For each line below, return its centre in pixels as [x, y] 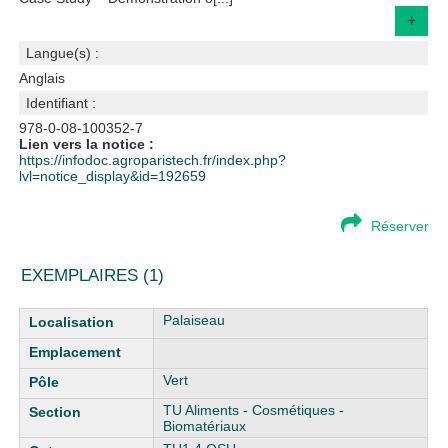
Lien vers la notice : [87, 144]
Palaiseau [194, 320]
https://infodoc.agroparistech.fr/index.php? [153, 160]
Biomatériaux [205, 426]
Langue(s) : [63, 53]
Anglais [42, 78]
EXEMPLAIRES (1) [93, 275]
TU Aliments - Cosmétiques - [254, 410]
